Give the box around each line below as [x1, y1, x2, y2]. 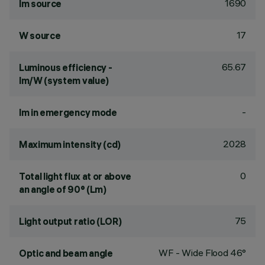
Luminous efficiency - [19, 62, 112, 73]
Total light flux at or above [19, 170, 132, 182]
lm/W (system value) [19, 75, 109, 86]
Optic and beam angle [19, 247, 113, 259]
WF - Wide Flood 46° [159, 247, 246, 258]
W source [19, 30, 61, 41]
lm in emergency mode [19, 106, 117, 118]
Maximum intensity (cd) [19, 138, 121, 150]
